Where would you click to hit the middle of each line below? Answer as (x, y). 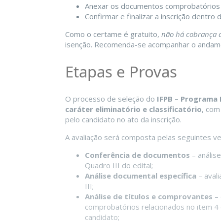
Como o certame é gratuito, (113, 34)
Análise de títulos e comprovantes (149, 197)
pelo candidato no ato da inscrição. (123, 120)
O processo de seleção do (111, 99)
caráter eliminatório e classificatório (133, 109)
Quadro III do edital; (119, 166)
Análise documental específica (141, 176)
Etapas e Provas (121, 72)
